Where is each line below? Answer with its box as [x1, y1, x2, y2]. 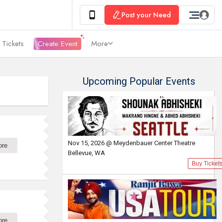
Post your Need [121, 10, 171, 20]
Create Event [38, 38, 77, 49]
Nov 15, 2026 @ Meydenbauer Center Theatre [68, 139, 195, 147]
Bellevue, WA [68, 149, 105, 157]
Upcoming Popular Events [82, 75, 195, 87]
